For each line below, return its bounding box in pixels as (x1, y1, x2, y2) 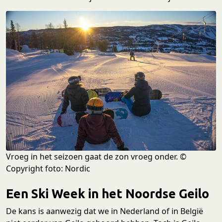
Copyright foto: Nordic (6, 163, 90, 174)
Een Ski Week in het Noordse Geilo (6, 186, 209, 201)
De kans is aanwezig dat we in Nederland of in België (6, 206, 203, 217)
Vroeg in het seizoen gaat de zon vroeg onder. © (6, 151, 186, 163)
